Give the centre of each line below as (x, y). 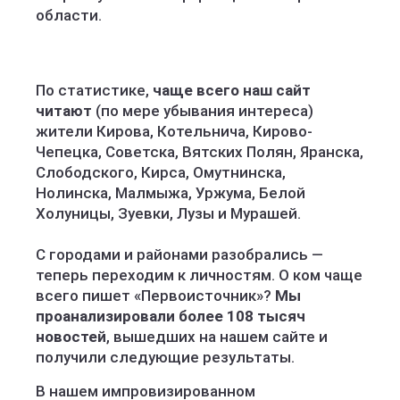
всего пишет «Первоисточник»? (155, 296)
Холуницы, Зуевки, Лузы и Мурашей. (168, 213)
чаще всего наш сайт (232, 90)
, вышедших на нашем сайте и (217, 337)
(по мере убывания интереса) (203, 111)
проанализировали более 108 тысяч (171, 316)
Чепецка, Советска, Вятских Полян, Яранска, (200, 152)
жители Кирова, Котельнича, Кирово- (174, 131)
